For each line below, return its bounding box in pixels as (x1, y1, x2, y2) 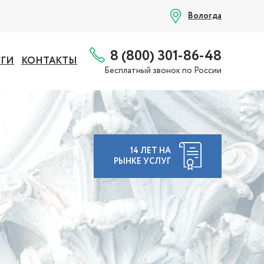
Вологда (188, 10, 222, 22)
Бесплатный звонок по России (104, 64, 222, 77)
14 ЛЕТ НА (130, 145, 171, 157)
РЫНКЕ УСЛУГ (114, 156, 171, 167)
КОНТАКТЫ (21, 54, 78, 68)
